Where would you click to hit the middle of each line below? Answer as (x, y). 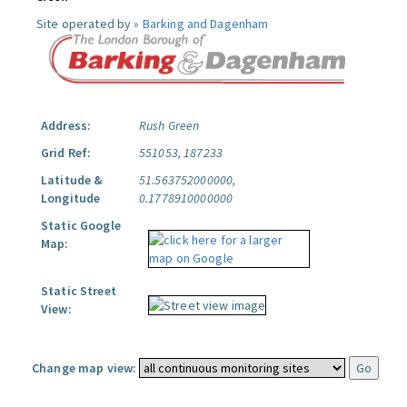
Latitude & (72, 180)
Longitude (71, 198)
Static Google (81, 225)
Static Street (79, 291)
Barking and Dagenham (205, 24)
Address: (66, 125)
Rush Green (169, 125)
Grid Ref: (66, 153)
